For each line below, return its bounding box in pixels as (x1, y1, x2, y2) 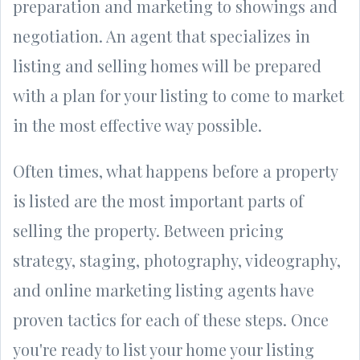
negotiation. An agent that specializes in (13, 24, 310, 47)
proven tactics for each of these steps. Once (13, 308, 329, 330)
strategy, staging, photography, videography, (13, 248, 341, 271)
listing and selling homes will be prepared (13, 54, 321, 76)
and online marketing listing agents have (13, 278, 314, 301)
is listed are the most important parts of (13, 189, 304, 211)
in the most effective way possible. (13, 113, 266, 136)
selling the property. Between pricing (13, 219, 284, 241)
